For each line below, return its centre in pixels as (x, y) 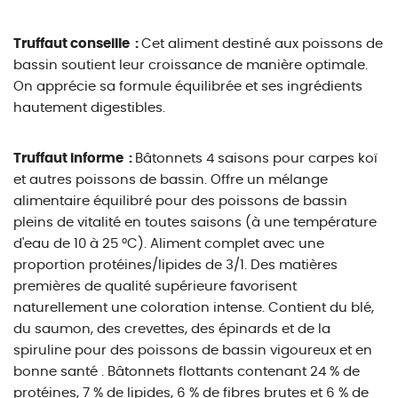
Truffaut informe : (74, 159)
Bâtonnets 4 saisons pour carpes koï (256, 159)
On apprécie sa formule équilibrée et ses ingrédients (188, 87)
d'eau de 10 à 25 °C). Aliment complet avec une (169, 244)
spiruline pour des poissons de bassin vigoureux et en (193, 350)
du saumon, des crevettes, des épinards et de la (172, 329)
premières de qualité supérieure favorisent (155, 287)
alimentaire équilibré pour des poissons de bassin (180, 201)
